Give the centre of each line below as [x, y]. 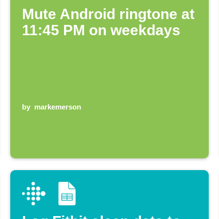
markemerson [58, 107]
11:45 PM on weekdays [101, 30]
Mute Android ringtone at [109, 14]
